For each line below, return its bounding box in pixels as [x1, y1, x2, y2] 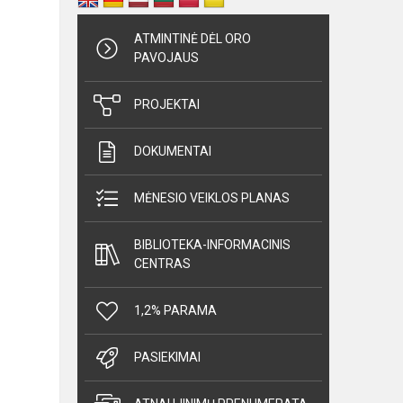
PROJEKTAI [134, 97, 200, 112]
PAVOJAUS [134, 50, 199, 66]
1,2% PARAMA [134, 303, 217, 318]
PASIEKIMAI [134, 350, 201, 365]
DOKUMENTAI [134, 144, 211, 159]
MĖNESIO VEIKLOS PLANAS [134, 191, 290, 206]
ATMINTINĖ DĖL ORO [134, 31, 251, 47]
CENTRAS [134, 256, 191, 272]
